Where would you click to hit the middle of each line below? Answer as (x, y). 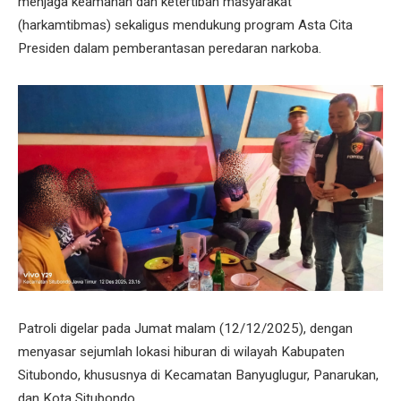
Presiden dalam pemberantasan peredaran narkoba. (170, 48)
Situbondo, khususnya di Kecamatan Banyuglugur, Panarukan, (198, 375)
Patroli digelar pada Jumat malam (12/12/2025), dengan (185, 328)
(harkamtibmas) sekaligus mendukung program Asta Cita (185, 25)
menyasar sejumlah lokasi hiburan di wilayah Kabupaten (181, 351)
